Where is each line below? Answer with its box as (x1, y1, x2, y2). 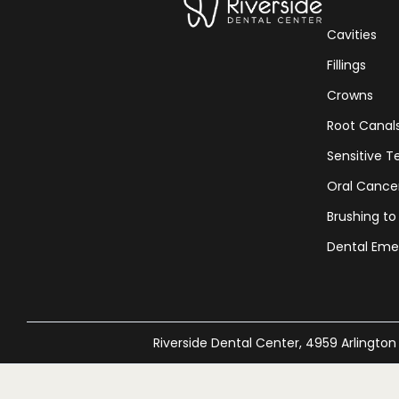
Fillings (327, 56, 367, 74)
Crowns (327, 86, 374, 104)
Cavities (327, 26, 378, 44)
